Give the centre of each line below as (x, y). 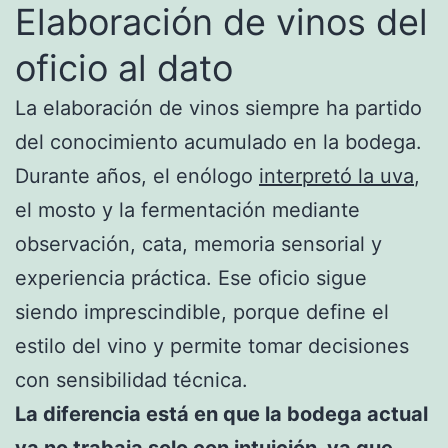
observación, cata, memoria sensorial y (198, 244)
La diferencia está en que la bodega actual (221, 414)
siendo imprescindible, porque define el (202, 312)
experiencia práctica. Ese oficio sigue (191, 278)
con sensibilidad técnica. (131, 380)
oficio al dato (124, 68)
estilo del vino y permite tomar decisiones (212, 346)
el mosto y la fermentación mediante (187, 210)
